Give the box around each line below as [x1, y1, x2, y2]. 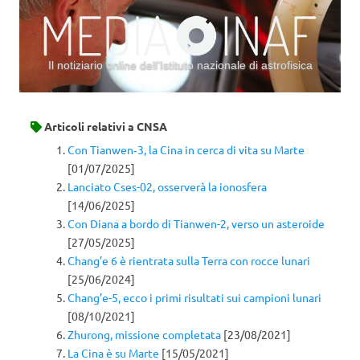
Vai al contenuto [180, 91, 264, 105]
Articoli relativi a [42, 118, 137, 133]
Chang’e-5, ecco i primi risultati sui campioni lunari [67, 290, 321, 305]
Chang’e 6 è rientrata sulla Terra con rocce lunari [67, 253, 310, 268]
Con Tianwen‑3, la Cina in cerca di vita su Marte [67, 142, 305, 157]
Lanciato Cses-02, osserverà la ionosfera [67, 179, 267, 194]
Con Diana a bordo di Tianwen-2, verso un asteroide [67, 216, 325, 231]
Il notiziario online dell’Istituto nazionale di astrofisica [47, 59, 313, 72]
